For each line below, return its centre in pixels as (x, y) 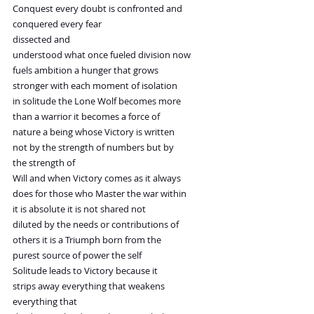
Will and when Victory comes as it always (97, 178)
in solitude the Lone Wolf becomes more (97, 101)
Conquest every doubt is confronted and (97, 9)
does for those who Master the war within (100, 194)
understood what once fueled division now (102, 55)
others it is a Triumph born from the (87, 240)
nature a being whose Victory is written (94, 132)
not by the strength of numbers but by (93, 148)
